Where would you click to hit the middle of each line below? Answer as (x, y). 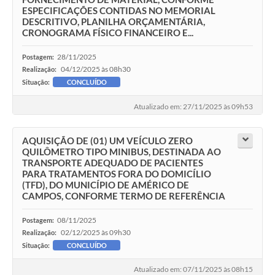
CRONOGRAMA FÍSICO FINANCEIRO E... (108, 33)
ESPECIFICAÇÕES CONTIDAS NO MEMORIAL (119, 11)
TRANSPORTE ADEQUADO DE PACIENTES (113, 162)
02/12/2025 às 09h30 (96, 232)
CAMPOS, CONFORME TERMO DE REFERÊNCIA (124, 196)
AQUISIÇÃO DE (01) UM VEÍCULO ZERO (107, 140)
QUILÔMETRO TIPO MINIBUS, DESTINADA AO (122, 151)
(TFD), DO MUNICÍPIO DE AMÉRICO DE (106, 184)
